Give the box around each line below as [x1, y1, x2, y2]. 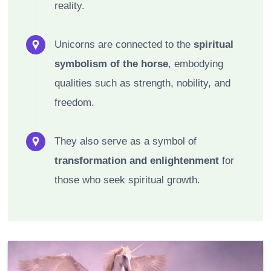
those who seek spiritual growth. [54, 174, 200, 186]
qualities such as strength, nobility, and [54, 77, 230, 89]
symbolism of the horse [54, 57, 168, 70]
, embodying [168, 57, 223, 70]
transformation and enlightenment [54, 154, 219, 166]
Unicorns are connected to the [54, 38, 194, 50]
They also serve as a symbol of [54, 135, 197, 147]
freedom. [54, 96, 94, 108]
